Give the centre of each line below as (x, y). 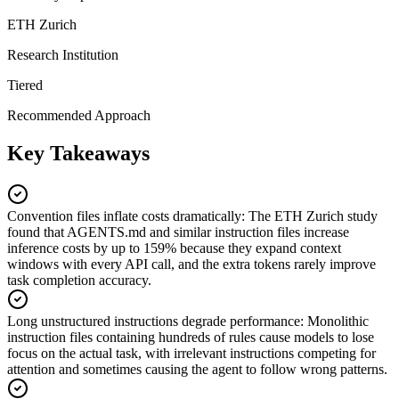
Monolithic (338, 321)
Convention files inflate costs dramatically (124, 216)
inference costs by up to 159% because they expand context (174, 248)
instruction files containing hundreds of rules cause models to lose (191, 337)
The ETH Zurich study (313, 216)
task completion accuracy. (79, 280)
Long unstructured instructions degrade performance (154, 321)
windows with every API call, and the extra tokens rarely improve (191, 264)
